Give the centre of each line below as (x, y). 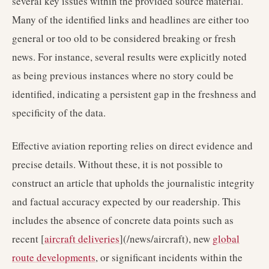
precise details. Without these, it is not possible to (117, 164)
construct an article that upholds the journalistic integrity (133, 183)
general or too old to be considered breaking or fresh (124, 38)
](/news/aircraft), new (166, 239)
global (226, 239)
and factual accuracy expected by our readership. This (126, 201)
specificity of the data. (59, 113)
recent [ (28, 239)
